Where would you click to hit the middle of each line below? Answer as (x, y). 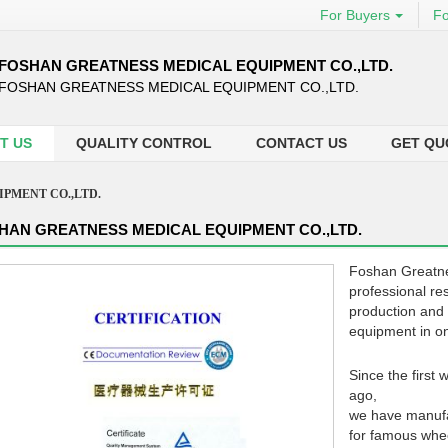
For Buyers (355, 15)
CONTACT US (301, 143)
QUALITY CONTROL (144, 143)
